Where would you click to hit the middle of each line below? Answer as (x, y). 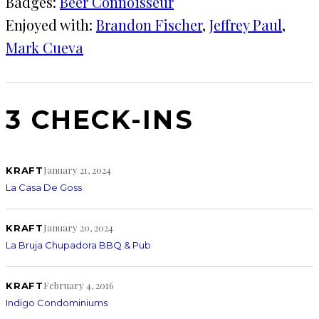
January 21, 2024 (78, 169)
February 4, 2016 (79, 285)
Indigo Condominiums (57, 302)
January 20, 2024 (79, 227)
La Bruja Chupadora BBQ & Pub (78, 245)
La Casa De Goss (44, 187)
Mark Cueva (45, 47)
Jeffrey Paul (246, 24)
